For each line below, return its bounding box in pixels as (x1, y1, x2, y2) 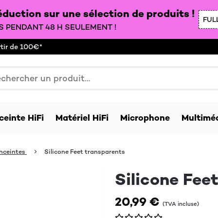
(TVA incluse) (163, 200, 199, 207)
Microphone (120, 112, 170, 123)
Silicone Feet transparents (44, 147, 125, 156)
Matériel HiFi (55, 112, 109, 123)
